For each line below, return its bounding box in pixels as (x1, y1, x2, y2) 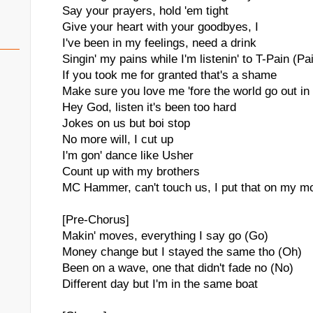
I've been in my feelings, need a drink (62, 36, 256, 50)
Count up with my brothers (62, 165, 200, 178)
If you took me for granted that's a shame (62, 68, 277, 82)
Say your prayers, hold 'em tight (62, 4, 228, 17)
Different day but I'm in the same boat (62, 277, 258, 291)
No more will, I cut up (62, 133, 173, 146)
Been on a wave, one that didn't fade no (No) (62, 261, 293, 275)
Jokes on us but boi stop (62, 117, 190, 130)
